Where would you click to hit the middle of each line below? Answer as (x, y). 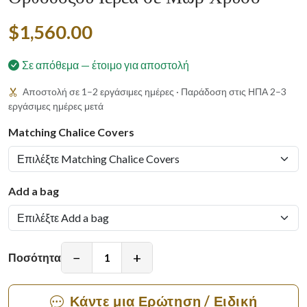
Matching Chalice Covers (71, 132)
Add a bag (34, 191)
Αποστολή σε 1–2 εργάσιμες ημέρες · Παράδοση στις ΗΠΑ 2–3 (153, 91)
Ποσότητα (35, 257)
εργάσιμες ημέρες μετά (56, 106)
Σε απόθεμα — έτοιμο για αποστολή (106, 65)
